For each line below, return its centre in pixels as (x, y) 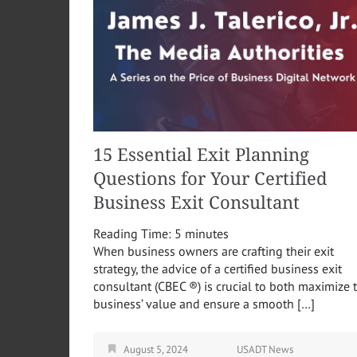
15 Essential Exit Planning (201, 155)
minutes (207, 234)
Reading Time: (134, 234)
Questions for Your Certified (210, 179)
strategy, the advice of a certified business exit (218, 269)
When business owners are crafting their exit (214, 251)
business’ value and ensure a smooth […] (204, 304)
